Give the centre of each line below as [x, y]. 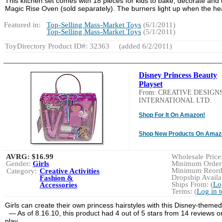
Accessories [58, 185]
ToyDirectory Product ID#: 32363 [57, 46]
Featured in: [22, 25]
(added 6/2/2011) [144, 46]
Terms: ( [184, 191]
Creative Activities [70, 171]
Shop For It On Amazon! [172, 115]
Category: [22, 171]
